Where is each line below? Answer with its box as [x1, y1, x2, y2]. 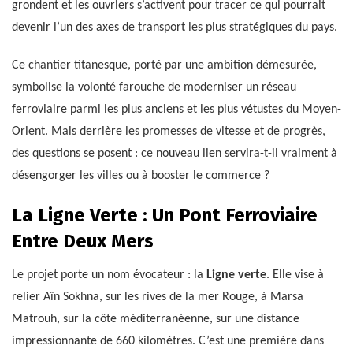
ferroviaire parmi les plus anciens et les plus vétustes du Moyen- [12, 102, 341, 116]
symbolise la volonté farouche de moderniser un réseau [12, 80, 296, 94]
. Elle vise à [266, 268, 324, 281]
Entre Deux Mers [12, 229, 154, 252]
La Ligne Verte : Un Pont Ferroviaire [12, 203, 318, 226]
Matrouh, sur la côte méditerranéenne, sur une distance [12, 312, 299, 325]
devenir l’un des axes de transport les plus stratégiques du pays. [12, 20, 337, 34]
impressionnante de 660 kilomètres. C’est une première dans [12, 334, 324, 347]
